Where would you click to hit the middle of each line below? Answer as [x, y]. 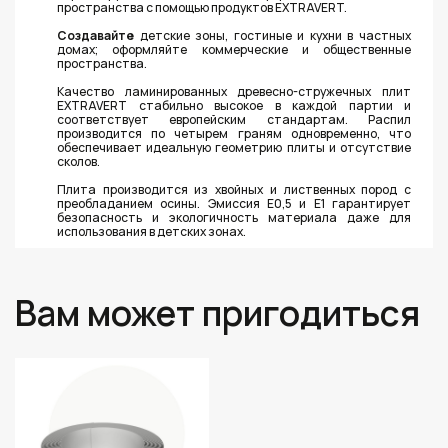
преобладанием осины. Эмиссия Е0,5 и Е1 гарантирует [234, 203]
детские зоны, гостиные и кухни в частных [272, 35]
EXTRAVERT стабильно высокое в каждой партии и [234, 105]
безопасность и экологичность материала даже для [234, 217]
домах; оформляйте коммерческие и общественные [234, 49]
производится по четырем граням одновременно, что [234, 133]
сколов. [79, 161]
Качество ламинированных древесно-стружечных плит [234, 91]
